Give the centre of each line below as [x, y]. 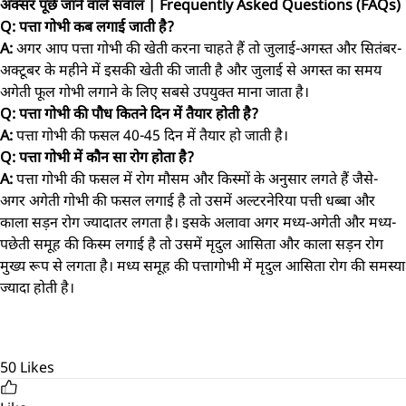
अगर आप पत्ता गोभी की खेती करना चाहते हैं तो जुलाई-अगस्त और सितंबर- [209, 48]
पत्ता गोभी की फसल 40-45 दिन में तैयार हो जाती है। [152, 135]
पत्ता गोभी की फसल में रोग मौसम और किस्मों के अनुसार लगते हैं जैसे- [197, 179]
